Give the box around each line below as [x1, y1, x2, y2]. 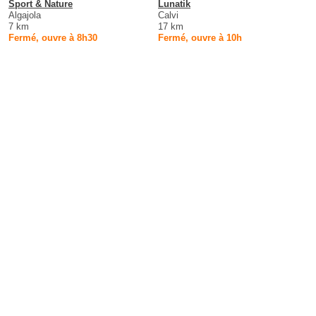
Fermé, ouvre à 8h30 [8, 32, 97, 44]
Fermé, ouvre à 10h [158, 32, 242, 44]
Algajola [8, 10, 41, 21]
